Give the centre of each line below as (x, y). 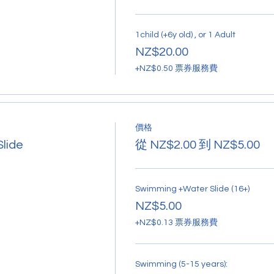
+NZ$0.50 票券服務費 (176, 68)
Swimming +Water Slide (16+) (192, 189)
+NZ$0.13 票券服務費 (176, 222)
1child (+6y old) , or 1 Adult (185, 35)
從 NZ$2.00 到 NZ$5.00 (197, 145)
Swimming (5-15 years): (181, 264)
